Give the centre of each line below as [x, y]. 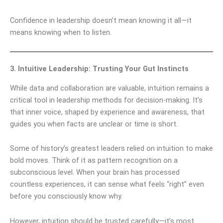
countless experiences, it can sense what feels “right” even [107, 184]
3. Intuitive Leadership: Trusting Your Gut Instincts [99, 69]
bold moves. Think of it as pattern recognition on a [94, 161]
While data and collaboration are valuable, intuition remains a [110, 88]
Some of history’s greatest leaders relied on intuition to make [111, 149]
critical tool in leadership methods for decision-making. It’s [106, 100]
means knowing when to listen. [61, 33]
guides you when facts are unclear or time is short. [94, 124]
